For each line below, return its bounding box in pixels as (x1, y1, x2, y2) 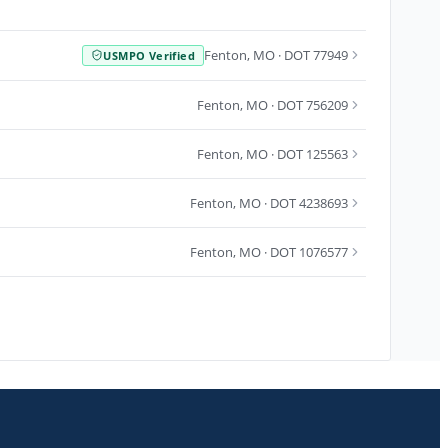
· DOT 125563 (268, 144, 348, 163)
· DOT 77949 (275, 46, 348, 64)
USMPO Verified (103, 47, 195, 63)
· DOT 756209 (268, 95, 348, 114)
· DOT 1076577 (261, 242, 348, 261)
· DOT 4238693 (261, 193, 348, 212)
